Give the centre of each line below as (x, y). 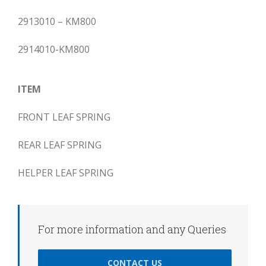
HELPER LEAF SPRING (66, 172)
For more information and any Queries (132, 229)
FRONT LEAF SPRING (64, 117)
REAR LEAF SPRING (60, 145)
